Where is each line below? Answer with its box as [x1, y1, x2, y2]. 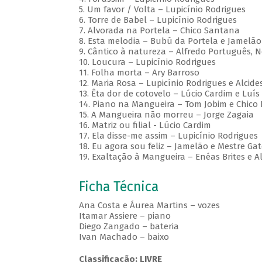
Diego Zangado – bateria [78, 221, 179, 232]
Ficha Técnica [78, 179, 158, 195]
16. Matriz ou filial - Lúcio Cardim [78, 120, 211, 131]
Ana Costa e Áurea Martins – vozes [78, 200, 220, 211]
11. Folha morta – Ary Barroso [78, 67, 199, 78]
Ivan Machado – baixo [78, 232, 169, 243]
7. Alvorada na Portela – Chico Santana [78, 25, 240, 36]
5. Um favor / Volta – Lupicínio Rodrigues [78, 4, 246, 15]
